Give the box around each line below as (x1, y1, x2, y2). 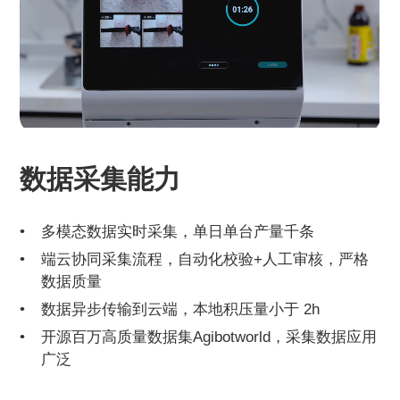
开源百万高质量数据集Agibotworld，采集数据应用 (41, 328, 378, 346)
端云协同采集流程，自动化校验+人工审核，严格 (41, 250, 370, 269)
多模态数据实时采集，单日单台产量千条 (41, 222, 315, 241)
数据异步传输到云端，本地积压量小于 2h (41, 300, 321, 319)
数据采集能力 (20, 164, 181, 195)
